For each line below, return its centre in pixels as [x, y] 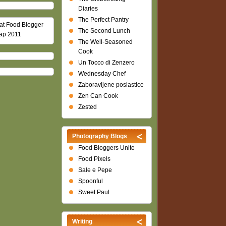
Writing [82, 221]
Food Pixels [94, 159]
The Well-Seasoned [105, 42]
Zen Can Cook [98, 96]
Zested [87, 107]
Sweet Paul [94, 192]
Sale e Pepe [95, 170]
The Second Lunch [104, 31]
